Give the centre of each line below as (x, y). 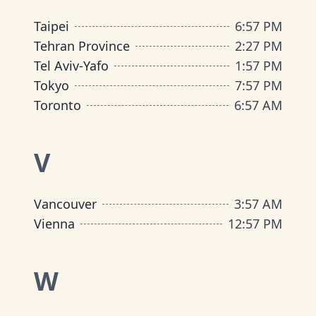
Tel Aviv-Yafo (71, 66)
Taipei (51, 26)
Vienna (54, 224)
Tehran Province (82, 46)
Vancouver (65, 204)
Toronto (57, 105)
